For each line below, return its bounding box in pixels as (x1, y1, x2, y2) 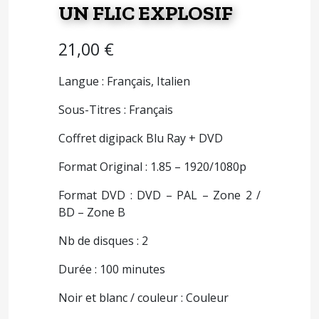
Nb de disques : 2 (58, 233, 148, 249)
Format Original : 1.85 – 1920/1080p (58, 159, 246, 175)
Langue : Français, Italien (58, 73, 190, 90)
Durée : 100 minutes (58, 261, 165, 278)
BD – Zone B (58, 204, 125, 221)
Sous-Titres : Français (58, 102, 173, 118)
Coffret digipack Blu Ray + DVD (58, 130, 223, 147)
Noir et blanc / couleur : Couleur (58, 290, 229, 306)
